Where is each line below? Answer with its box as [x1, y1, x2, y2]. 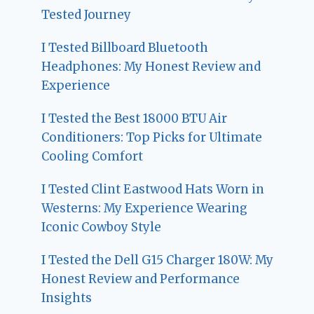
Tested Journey [41, 6, 132, 22]
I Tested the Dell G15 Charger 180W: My [41, 252, 274, 268]
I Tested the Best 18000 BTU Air [41, 110, 228, 126]
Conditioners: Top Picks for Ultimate [41, 129, 263, 145]
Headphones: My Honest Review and [41, 58, 261, 74]
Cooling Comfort [41, 148, 144, 164]
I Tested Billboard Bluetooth [41, 39, 209, 55]
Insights [41, 289, 93, 306]
